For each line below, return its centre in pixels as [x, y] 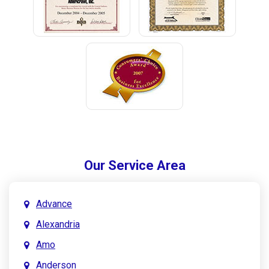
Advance [54, 204]
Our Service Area [134, 165]
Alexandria [58, 224]
